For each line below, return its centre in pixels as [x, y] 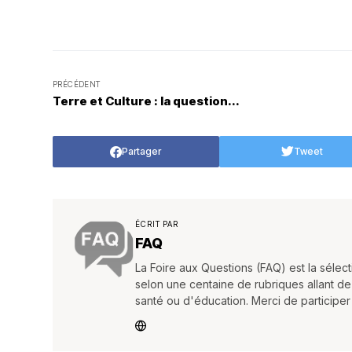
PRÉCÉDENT [77, 84]
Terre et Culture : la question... [146, 101]
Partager [142, 151]
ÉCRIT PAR [157, 224]
